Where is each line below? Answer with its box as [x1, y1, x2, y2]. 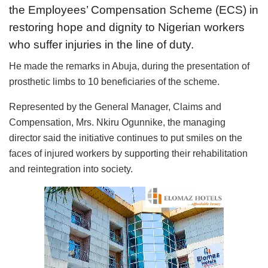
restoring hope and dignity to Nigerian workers [9, 20, 245, 33]
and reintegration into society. [9, 164, 133, 175]
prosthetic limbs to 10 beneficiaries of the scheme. [9, 77, 220, 87]
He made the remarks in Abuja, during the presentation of [9, 61, 249, 72]
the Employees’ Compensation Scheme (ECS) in [9, 3, 258, 16]
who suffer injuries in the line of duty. [9, 38, 194, 51]
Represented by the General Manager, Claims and [9, 102, 221, 112]
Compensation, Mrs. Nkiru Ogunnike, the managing [9, 117, 226, 128]
